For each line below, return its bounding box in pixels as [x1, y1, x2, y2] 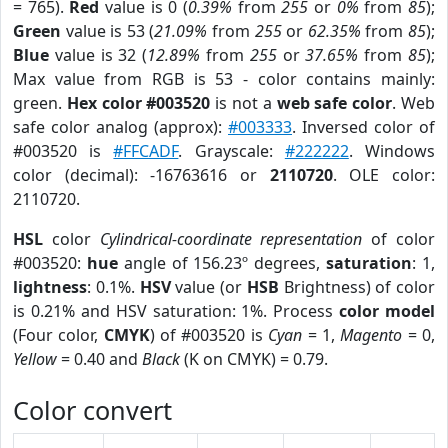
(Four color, [13, 324, 104, 346]
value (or [170, 276, 247, 298]
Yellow [13, 348, 57, 370]
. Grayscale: [178, 140, 285, 162]
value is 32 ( [49, 44, 148, 66]
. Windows [348, 140, 436, 162]
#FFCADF [113, 140, 179, 162]
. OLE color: [332, 164, 436, 186]
